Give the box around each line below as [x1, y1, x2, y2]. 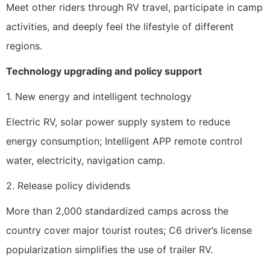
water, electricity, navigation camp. [6, 154, 165, 167]
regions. [6, 40, 42, 52]
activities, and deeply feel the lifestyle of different [6, 20, 234, 33]
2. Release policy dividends [6, 180, 130, 192]
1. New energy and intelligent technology [6, 90, 192, 103]
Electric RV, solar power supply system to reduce [6, 116, 230, 128]
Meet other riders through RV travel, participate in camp [6, 1, 263, 14]
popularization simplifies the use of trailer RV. [6, 243, 213, 256]
